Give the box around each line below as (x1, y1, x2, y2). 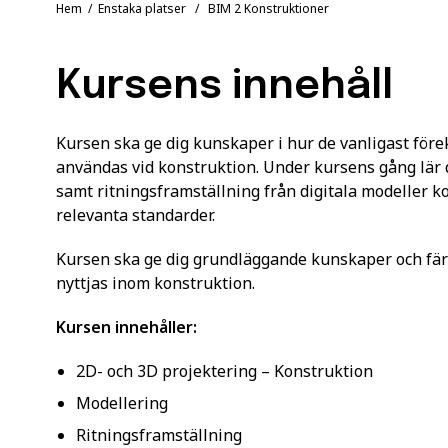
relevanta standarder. (56, 203, 215, 226)
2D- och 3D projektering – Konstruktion (76, 359, 373, 382)
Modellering (76, 391, 168, 414)
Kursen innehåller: (56, 315, 197, 338)
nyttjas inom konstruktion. (56, 271, 255, 294)
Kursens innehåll (56, 65, 393, 107)
